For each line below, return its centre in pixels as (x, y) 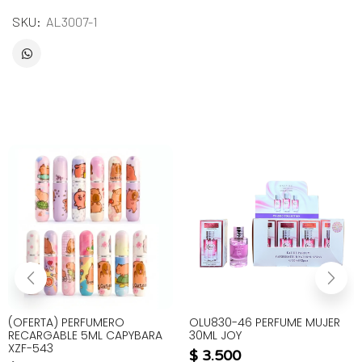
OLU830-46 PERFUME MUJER (265, 323)
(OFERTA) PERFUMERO (66, 323)
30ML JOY (215, 336)
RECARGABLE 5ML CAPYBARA (85, 336)
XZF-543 (31, 349)
